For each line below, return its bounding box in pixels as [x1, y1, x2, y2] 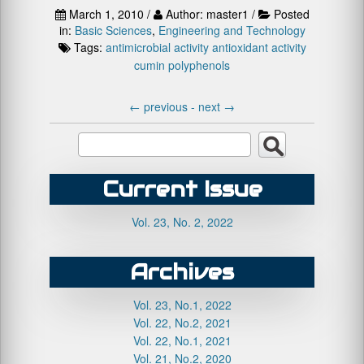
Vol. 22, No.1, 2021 [132, 332, 232, 349]
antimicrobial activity [105, 39, 209, 55]
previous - [141, 98, 198, 115]
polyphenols [168, 57, 230, 73]
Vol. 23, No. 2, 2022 [131, 214, 233, 230]
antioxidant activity [211, 39, 306, 55]
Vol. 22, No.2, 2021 [132, 314, 232, 331]
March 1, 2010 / [65, 6, 154, 22]
